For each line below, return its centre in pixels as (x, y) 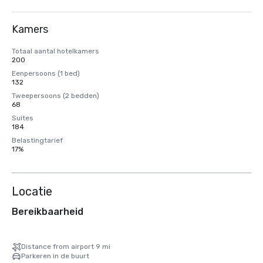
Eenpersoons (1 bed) (46, 73)
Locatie (32, 191)
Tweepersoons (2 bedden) (55, 96)
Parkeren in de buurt (55, 256)
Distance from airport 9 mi (66, 247)
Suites (23, 118)
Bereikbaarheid (48, 212)
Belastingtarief (37, 140)
